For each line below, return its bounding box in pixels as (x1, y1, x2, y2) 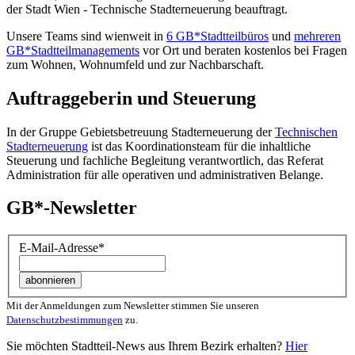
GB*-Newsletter (6, 197, 137, 219)
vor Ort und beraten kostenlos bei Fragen (139, 43, 347, 57)
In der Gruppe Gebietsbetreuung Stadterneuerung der (6, 124, 275, 139)
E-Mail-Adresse (19, 240, 98, 254)
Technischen (275, 124, 338, 139)
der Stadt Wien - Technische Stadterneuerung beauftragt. (6, 2, 288, 16)
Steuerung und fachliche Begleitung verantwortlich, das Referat (6, 153, 323, 167)
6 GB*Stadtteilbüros (166, 29, 269, 43)
